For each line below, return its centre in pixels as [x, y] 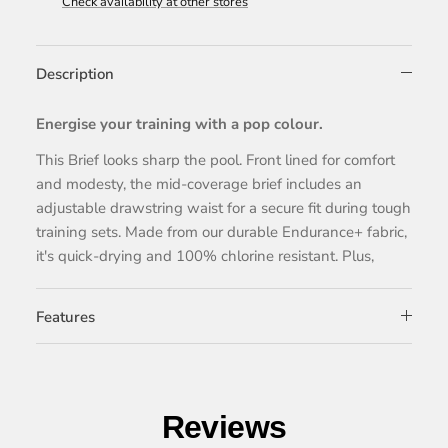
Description [75, 73]
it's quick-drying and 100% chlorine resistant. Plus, [205, 255]
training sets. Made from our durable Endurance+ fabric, [221, 231]
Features [65, 316]
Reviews [224, 426]
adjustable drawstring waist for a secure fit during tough [223, 207]
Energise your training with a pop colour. [179, 123]
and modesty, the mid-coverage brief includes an [199, 183]
